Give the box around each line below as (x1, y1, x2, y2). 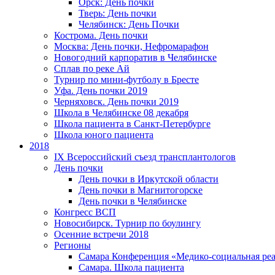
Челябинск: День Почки (79, 19, 179, 29)
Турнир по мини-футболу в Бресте (54, 74, 199, 85)
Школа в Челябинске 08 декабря (54, 107, 188, 118)
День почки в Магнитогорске (79, 185, 203, 195)
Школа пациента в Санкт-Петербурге (54, 118, 211, 129)
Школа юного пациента (54, 130, 153, 140)
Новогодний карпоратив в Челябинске (54, 52, 217, 63)
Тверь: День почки (79, 8, 157, 18)
